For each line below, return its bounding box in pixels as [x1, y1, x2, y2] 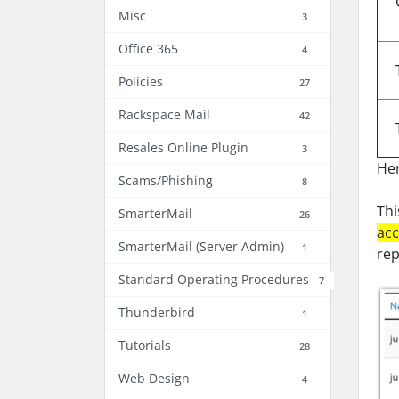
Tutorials [118, 337, 171, 354]
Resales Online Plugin [118, 139, 248, 156]
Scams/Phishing [118, 172, 213, 189]
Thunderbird [118, 304, 195, 321]
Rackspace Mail [118, 106, 210, 123]
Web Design [118, 370, 190, 387]
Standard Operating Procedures [118, 271, 309, 288]
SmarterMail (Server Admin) [118, 238, 284, 255]
